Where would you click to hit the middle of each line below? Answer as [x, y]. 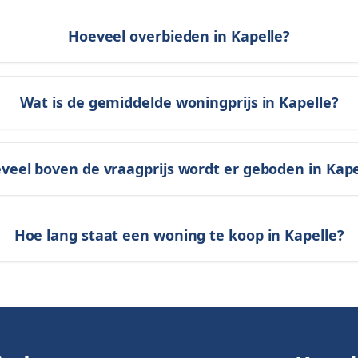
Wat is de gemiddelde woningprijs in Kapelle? [179, 102]
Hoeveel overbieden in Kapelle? [179, 36]
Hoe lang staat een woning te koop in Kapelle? [179, 235]
